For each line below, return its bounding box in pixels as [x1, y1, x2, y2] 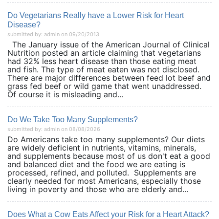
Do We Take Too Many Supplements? [7, 115, 138, 124]
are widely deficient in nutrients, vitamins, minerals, [7, 143, 196, 153]
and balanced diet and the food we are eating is [7, 159, 185, 169]
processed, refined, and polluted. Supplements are [7, 168, 196, 177]
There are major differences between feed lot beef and [7, 73, 211, 83]
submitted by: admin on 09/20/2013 [7, 31, 99, 38]
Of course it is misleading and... [7, 89, 123, 99]
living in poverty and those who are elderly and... [7, 184, 188, 194]
